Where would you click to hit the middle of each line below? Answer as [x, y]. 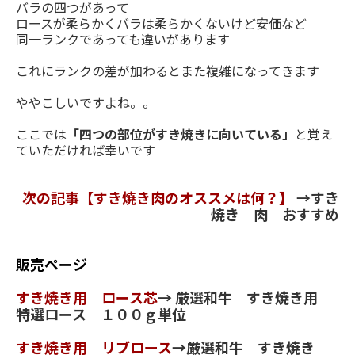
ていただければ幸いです [86, 150]
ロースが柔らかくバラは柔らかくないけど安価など [161, 23]
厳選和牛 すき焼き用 [254, 298]
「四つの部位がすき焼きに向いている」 [181, 134]
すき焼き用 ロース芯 [87, 298]
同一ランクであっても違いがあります [123, 39]
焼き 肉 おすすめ [275, 214]
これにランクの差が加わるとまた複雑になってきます [168, 71]
